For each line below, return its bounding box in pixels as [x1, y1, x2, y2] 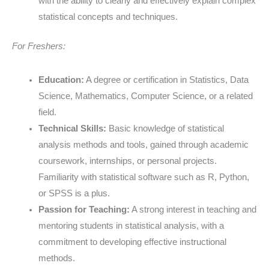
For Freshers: [12, 41, 65, 51]
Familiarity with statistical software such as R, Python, [38, 172, 249, 182]
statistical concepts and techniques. [38, 11, 178, 22]
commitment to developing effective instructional [38, 237, 226, 247]
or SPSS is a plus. [38, 188, 110, 198]
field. [38, 107, 56, 117]
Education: [38, 74, 84, 85]
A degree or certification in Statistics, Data [83, 74, 249, 85]
